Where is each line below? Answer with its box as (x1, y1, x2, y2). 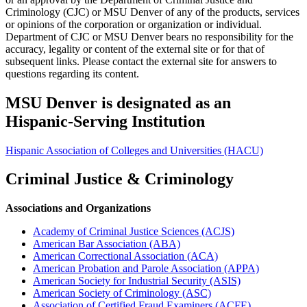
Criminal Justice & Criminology (5, 170, 234, 188)
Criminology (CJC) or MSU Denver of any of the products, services (5, 5, 299, 18)
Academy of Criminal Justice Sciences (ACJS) (33, 225, 234, 238)
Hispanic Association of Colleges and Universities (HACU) (5, 144, 263, 156)
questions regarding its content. (5, 67, 139, 79)
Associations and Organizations (5, 202, 151, 214)
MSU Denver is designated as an (5, 93, 231, 112)
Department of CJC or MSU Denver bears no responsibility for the (5, 30, 293, 42)
